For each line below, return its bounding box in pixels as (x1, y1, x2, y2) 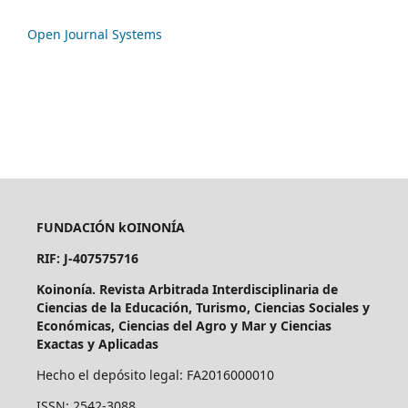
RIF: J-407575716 (36, 249, 138, 267)
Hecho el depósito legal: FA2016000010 (36, 365, 274, 383)
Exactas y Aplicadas (36, 334, 158, 352)
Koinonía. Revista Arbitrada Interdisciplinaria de (36, 280, 338, 298)
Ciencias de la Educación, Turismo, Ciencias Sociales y (36, 298, 370, 316)
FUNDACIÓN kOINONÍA (36, 218, 185, 236)
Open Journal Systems (27, 25, 162, 43)
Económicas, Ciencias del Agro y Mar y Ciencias (36, 316, 331, 334)
